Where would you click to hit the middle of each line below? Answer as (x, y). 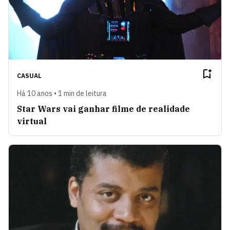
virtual (32, 121)
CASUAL (29, 75)
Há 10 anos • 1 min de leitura (62, 93)
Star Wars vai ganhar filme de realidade (103, 109)
